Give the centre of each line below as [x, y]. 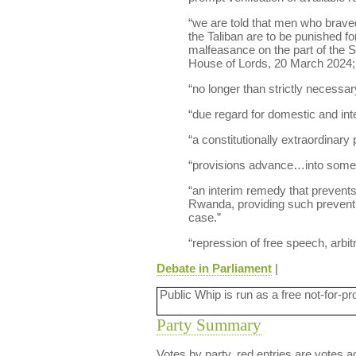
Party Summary [209, 325]
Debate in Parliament [214, 268]
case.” [204, 217]
